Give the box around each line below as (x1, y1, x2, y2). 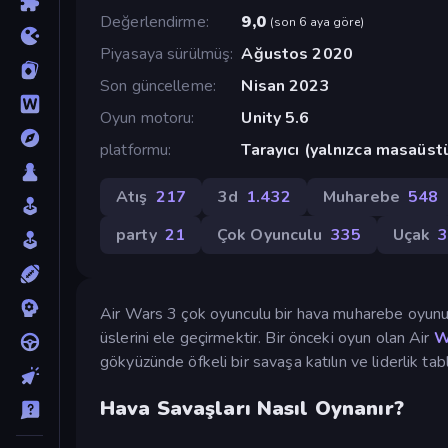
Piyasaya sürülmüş (100, 42, 231, 65)
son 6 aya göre (273, 13, 360, 30)
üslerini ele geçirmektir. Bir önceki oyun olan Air (100, 326, 434, 349)
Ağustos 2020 (241, 42, 353, 65)
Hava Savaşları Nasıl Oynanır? (100, 394, 404, 422)
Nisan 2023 (241, 74, 330, 97)
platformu (100, 138, 169, 161)
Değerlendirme (100, 10, 206, 33)
